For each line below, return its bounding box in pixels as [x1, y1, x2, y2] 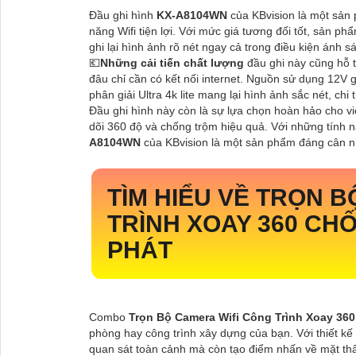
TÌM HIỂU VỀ [107, 184, 256, 211]
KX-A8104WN [157, 8, 227, 21]
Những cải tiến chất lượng [100, 56, 244, 69]
